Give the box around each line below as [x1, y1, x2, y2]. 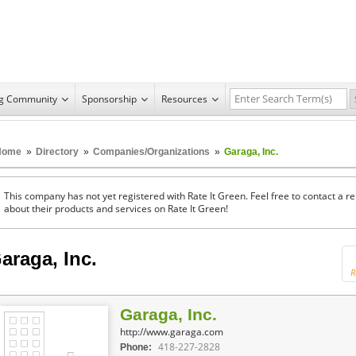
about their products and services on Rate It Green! [4, 202, 228, 215]
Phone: [120, 341, 152, 353]
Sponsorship [82, 91, 137, 106]
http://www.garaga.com [120, 324, 223, 339]
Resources [161, 91, 207, 106]
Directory [36, 145, 79, 157]
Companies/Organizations [93, 145, 210, 157]
